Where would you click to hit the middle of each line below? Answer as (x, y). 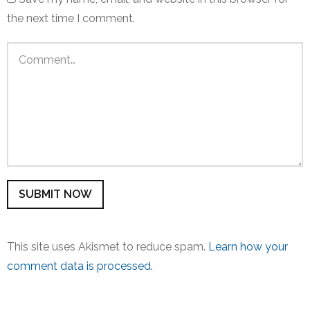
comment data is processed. (80, 266)
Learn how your (248, 247)
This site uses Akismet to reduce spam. (108, 247)
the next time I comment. (71, 19)
